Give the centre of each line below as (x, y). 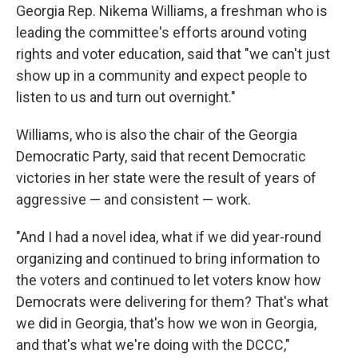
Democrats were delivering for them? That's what (172, 302)
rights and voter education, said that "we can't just (173, 54)
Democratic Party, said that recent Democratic (161, 157)
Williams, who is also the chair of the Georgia (157, 135)
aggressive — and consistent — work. (133, 200)
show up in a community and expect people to (161, 76)
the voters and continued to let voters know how (169, 280)
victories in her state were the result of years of (166, 178)
